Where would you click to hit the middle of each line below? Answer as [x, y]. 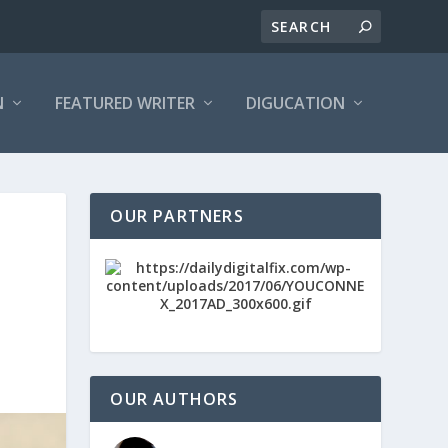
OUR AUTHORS [174, 399]
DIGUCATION [295, 103]
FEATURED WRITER [124, 103]
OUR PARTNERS [177, 216]
